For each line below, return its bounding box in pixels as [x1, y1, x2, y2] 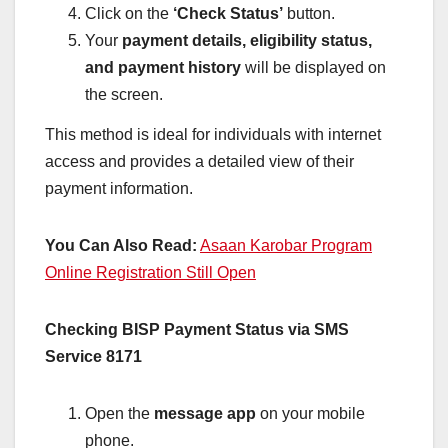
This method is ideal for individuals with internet [45, 126, 381, 144]
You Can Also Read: [45, 237, 197, 255]
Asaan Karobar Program [200, 237, 372, 255]
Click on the [85, 5, 173, 23]
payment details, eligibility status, [122, 32, 372, 50]
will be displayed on [241, 59, 386, 77]
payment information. [45, 180, 193, 198]
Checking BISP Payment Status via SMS [45, 321, 349, 339]
